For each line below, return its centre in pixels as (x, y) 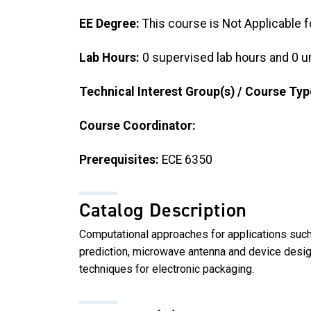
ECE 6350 (186, 159)
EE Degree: (109, 24)
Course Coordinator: (137, 125)
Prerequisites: (119, 159)
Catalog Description (163, 210)
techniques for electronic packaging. (167, 269)
